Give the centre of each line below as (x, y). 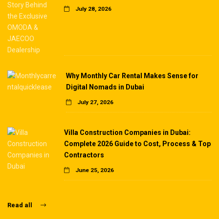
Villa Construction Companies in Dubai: (127, 132)
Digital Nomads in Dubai (105, 87)
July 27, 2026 (94, 102)
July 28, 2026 (92, 9)
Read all (21, 205)
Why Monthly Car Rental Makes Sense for (132, 76)
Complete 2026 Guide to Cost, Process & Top (137, 143)
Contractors (84, 155)
